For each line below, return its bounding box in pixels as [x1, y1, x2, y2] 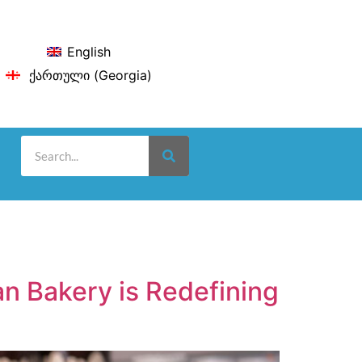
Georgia [99, 66, 148, 83]
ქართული [25, 66, 90, 83]
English [66, 44, 111, 61]
